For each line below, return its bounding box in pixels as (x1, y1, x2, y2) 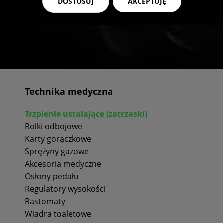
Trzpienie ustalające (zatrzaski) (25, 108, 147, 119)
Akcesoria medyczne (25, 158, 101, 169)
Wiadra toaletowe (25, 208, 91, 219)
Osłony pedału (25, 170, 79, 182)
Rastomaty (25, 195, 65, 207)
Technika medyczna (25, 85, 113, 97)
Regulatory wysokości (25, 183, 106, 194)
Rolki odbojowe (25, 120, 82, 132)
